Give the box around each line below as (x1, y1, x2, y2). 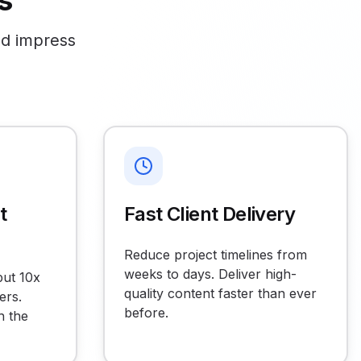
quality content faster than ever (124, 285, 317, 301)
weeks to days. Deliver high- (124, 266, 297, 282)
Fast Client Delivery (124, 202, 295, 226)
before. (124, 305, 168, 321)
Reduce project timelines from (124, 247, 307, 263)
